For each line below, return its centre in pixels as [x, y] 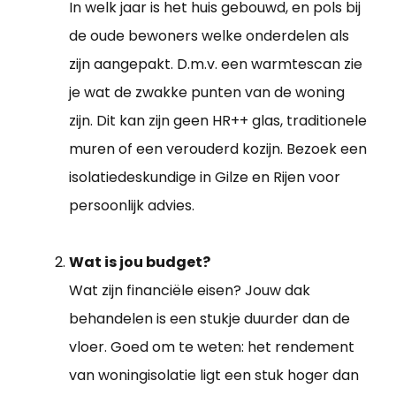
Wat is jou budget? [140, 263]
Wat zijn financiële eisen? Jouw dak [190, 291]
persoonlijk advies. [132, 206]
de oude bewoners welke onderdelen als [209, 36]
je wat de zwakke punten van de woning [207, 93]
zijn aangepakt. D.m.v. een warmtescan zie [216, 65]
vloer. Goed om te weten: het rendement [212, 347]
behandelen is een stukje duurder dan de [209, 319]
